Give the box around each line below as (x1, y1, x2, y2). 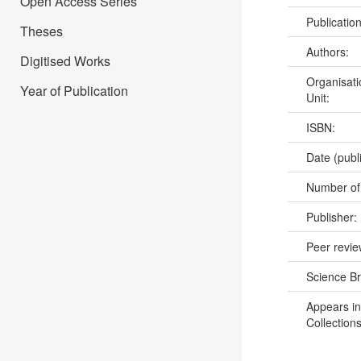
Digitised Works (20, 52, 110, 70)
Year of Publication (20, 81, 128, 100)
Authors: (305, 43, 352, 60)
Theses (20, 22, 63, 40)
